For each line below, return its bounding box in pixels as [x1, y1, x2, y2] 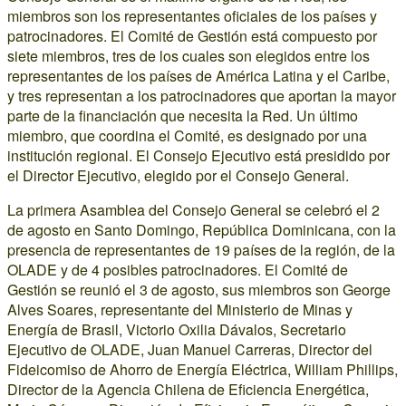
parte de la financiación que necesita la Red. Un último [7, 105, 358, 126]
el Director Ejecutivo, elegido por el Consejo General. [7, 165, 349, 186]
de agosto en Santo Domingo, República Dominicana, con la [7, 219, 396, 240]
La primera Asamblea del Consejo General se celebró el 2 [7, 199, 380, 220]
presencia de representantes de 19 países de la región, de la [7, 239, 395, 260]
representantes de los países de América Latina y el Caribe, [7, 65, 390, 86]
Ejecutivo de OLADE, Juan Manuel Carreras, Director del [7, 339, 372, 360]
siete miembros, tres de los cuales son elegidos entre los [7, 45, 370, 66]
